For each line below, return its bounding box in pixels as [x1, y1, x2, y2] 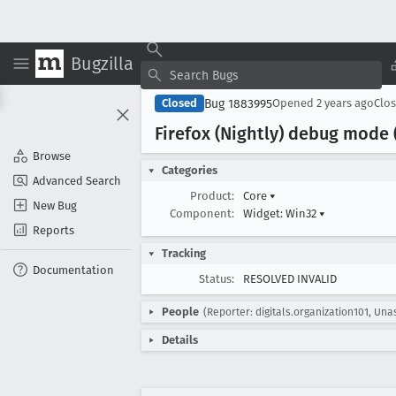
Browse [33, 148, 71, 163]
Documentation [33, 263, 114, 277]
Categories [162, 164, 217, 177]
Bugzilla [71, 52, 133, 74]
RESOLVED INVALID [243, 272, 337, 286]
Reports [33, 223, 74, 237]
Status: [199, 272, 234, 286]
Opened [272, 96, 316, 110]
